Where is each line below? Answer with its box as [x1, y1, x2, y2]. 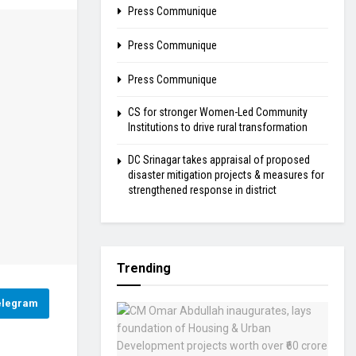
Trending [117, 261, 171, 276]
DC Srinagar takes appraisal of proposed [128, 153, 310, 166]
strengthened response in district [128, 184, 277, 196]
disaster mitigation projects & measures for [128, 168, 324, 181]
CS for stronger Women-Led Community [128, 106, 308, 118]
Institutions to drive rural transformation [128, 121, 308, 133]
